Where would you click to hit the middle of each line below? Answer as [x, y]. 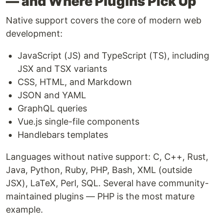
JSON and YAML [52, 95]
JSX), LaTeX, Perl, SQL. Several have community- [107, 183]
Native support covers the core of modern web [104, 21]
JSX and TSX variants [62, 69]
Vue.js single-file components [78, 122]
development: [34, 34]
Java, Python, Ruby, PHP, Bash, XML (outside [99, 170]
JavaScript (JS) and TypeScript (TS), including [113, 56]
